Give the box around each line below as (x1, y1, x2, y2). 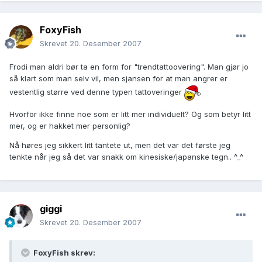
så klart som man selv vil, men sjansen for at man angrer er (9, 74, 227, 84)
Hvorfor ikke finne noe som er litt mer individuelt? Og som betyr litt (9, 109, 251, 119)
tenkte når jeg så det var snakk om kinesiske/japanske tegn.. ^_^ (9, 152, 243, 162)
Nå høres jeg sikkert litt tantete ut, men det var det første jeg (9, 140, 230, 150)
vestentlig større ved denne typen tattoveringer (9, 87, 184, 96)
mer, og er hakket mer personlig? (9, 121, 130, 131)
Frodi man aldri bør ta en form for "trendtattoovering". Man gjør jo (9, 62, 249, 72)
